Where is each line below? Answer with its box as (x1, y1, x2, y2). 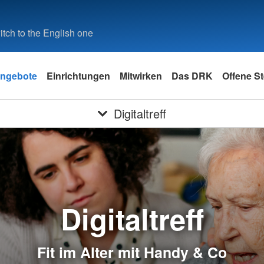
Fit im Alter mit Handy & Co (37, 242, 227, 263)
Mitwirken (120, 68, 162, 82)
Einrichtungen (47, 68, 110, 82)
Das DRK (171, 68, 213, 82)
